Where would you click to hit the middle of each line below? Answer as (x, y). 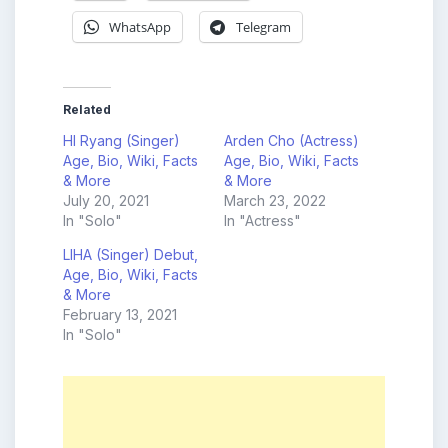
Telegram (263, 26)
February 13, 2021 (120, 315)
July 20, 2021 (106, 201)
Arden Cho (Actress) (291, 141)
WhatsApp (140, 26)
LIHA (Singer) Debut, (130, 255)
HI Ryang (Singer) (121, 141)
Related (87, 110)
